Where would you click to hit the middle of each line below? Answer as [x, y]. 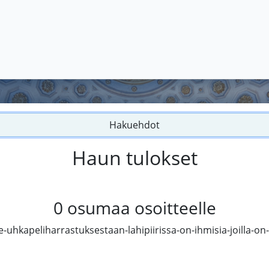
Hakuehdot [134, 125]
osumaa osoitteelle [141, 208]
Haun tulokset [134, 158]
